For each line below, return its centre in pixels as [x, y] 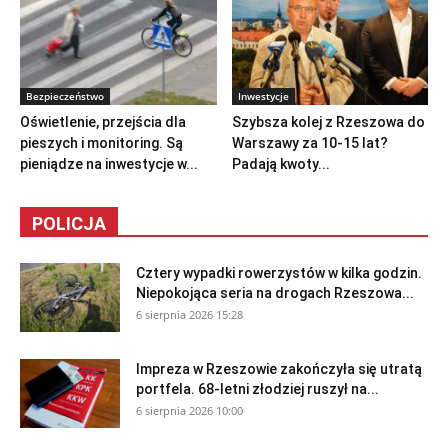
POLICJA [69, 224]
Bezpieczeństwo [65, 96]
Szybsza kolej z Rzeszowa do [328, 122]
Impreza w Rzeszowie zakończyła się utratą [279, 369]
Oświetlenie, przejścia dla [103, 122]
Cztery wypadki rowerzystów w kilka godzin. [279, 273]
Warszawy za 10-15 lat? [309, 143]
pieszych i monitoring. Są [101, 143]
